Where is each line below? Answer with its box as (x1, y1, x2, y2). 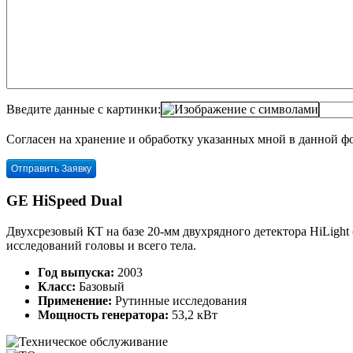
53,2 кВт (169, 308, 217, 322)
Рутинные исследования (112, 294, 247, 308)
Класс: (38, 280, 76, 294)
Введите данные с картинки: (6, 102, 161, 116)
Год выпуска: (38, 266, 114, 280)
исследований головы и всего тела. (6, 239, 196, 253)
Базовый (76, 280, 124, 294)
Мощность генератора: (38, 308, 169, 322)
